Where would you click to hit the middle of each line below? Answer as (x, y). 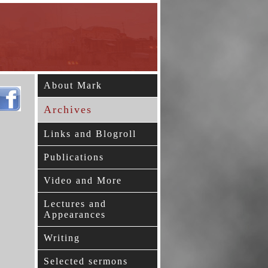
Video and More (83, 180)
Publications (74, 157)
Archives (68, 109)
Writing (62, 238)
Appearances (75, 214)
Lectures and (75, 204)
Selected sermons (86, 261)
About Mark (73, 85)
